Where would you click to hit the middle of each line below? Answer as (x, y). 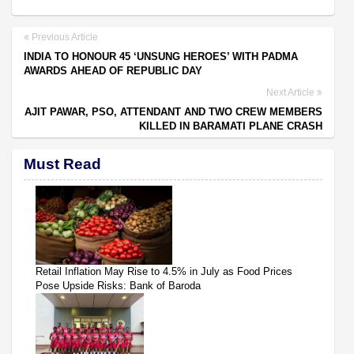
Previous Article (64, 37)
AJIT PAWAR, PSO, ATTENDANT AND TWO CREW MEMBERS (173, 111)
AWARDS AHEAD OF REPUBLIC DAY (113, 70)
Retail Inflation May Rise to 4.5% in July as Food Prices (164, 271)
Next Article (292, 92)
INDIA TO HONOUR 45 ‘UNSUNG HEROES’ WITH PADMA (161, 56)
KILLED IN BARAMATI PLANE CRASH (231, 126)
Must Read (62, 164)
